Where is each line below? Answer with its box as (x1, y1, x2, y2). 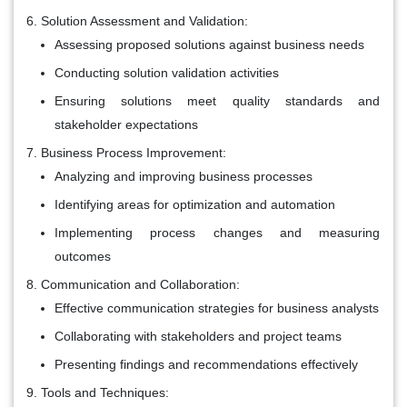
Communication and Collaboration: (41, 276, 240, 292)
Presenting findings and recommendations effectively (55, 356, 358, 372)
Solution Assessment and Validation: (41, 13, 248, 28)
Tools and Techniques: (41, 384, 169, 400)
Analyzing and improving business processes (55, 168, 313, 184)
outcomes (55, 248, 111, 263)
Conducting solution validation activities (55, 65, 279, 80)
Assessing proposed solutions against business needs (55, 36, 364, 52)
